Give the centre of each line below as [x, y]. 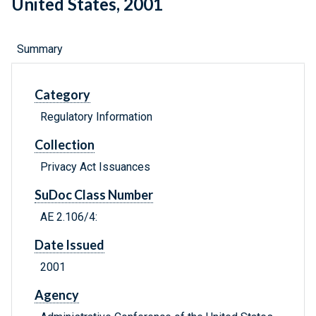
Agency [57, 295]
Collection [65, 145]
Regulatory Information [96, 117]
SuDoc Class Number [94, 195]
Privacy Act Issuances [95, 167]
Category [62, 95]
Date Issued [69, 245]
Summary [40, 49]
